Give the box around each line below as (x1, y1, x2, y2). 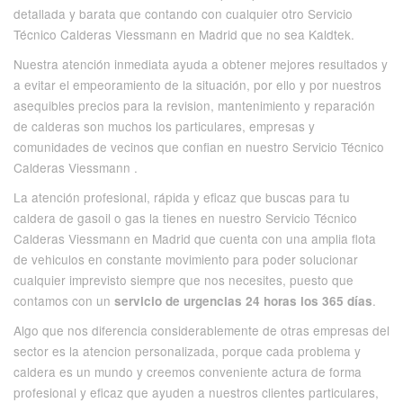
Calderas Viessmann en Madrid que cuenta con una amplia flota (13, 229, 376, 248)
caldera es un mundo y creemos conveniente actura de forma (13, 363, 362, 381)
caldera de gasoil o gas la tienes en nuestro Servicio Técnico (13, 209, 357, 228)
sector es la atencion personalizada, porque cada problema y (13, 342, 361, 361)
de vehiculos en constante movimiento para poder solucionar (13, 250, 358, 269)
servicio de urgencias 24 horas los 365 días (114, 292, 372, 310)
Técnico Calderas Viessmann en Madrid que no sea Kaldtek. (13, 25, 354, 44)
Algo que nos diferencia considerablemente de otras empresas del (13, 321, 390, 340)
